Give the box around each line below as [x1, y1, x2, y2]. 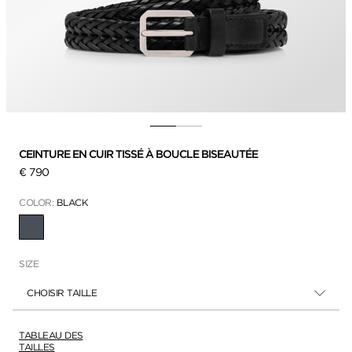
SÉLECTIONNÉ [30, 225, 95, 238]
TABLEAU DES [19, 328, 83, 341]
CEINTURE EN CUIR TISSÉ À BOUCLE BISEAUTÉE [19, 147, 258, 160]
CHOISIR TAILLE [27, 286, 97, 299]
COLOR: [19, 196, 57, 208]
